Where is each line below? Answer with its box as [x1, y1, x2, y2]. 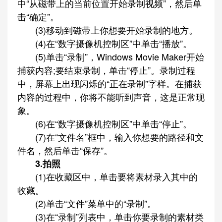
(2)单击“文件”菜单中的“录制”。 [17, 197, 156, 210]
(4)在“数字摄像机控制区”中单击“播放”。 [17, 37, 192, 50]
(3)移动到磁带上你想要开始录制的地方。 [17, 23, 198, 36]
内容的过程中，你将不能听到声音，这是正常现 [17, 90, 205, 103]
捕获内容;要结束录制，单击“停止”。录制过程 [17, 63, 195, 76]
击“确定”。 [17, 10, 59, 23]
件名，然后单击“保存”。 [17, 144, 112, 157]
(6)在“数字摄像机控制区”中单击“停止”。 [17, 117, 192, 130]
